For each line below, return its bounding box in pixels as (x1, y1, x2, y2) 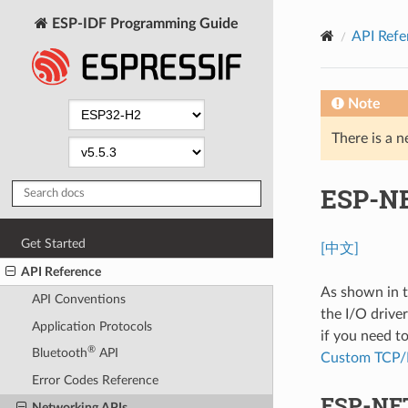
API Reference (21, 264, 102, 279)
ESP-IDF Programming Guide (48, 15, 239, 31)
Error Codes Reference (31, 373, 158, 388)
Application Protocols (31, 319, 152, 333)
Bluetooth (31, 346, 87, 361)
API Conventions (31, 292, 126, 307)
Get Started (21, 236, 87, 250)
